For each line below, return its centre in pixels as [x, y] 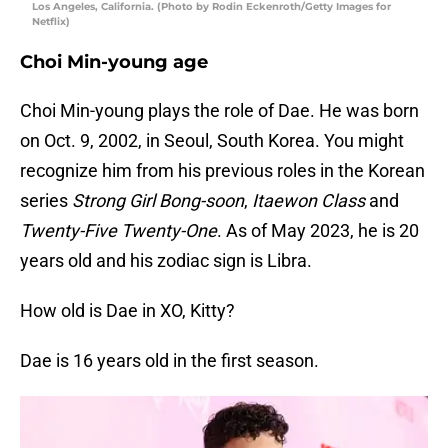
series [46, 201]
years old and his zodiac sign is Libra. [166, 261]
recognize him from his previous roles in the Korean [222, 171]
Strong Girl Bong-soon [158, 201]
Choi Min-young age [114, 62]
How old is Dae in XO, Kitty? [127, 311]
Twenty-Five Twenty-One [118, 231]
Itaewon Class [310, 201]
